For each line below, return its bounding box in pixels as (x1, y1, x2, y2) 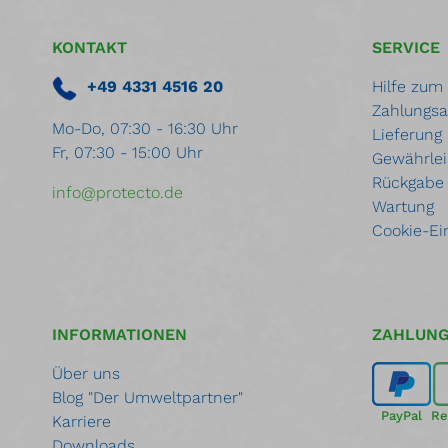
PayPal (380, 408, 422, 423)
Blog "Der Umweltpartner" (52, 388, 243, 407)
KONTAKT (52, 38, 127, 57)
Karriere (52, 412, 111, 431)
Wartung (372, 197, 434, 216)
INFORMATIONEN (52, 325, 187, 344)
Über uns (52, 364, 120, 383)
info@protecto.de (52, 182, 183, 202)
